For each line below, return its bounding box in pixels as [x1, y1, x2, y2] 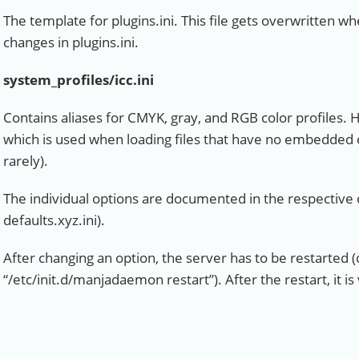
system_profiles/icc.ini [3, 71, 154, 89]
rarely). [3, 151, 48, 170]
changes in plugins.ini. [3, 33, 139, 51]
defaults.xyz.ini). [3, 211, 105, 229]
